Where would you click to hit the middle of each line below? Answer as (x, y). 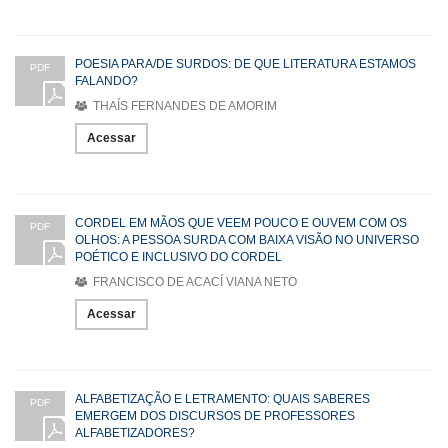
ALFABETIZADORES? (135, 432)
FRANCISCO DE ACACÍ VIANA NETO (193, 281)
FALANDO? (106, 80)
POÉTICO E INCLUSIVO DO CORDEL (178, 256)
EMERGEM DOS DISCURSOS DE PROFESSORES (215, 415)
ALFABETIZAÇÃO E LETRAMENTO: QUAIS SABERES (222, 398)
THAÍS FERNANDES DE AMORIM (183, 105)
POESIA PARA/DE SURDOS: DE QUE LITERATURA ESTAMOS (245, 63)
